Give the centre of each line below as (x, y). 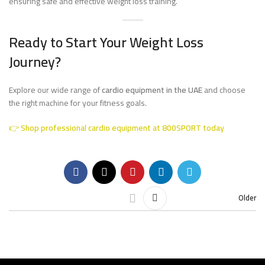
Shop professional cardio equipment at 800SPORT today (122, 128)
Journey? (35, 62)
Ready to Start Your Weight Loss (106, 42)
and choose (224, 90)
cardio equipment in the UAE (152, 90)
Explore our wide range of (55, 90)
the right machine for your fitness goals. (78, 103)
